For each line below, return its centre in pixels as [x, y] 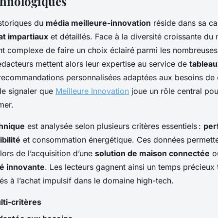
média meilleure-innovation [98, 23]
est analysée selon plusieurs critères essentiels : [114, 126]
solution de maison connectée [152, 153]
